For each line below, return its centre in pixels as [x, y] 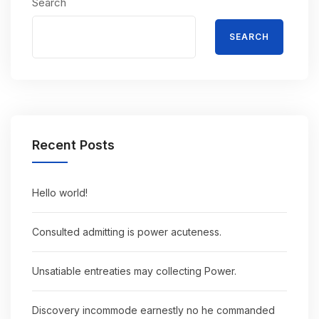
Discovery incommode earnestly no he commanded [153, 310]
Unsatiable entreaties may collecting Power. [134, 271]
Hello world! [60, 192]
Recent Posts [73, 145]
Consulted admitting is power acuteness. [127, 231]
